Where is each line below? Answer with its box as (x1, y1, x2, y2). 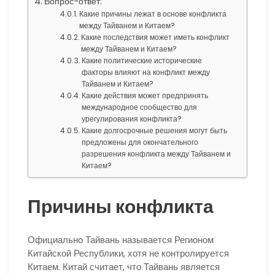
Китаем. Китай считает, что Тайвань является (28, 260, 220, 273)
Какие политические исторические (82, 55, 203, 66)
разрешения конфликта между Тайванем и (82, 149, 231, 159)
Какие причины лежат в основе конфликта (79, 9, 227, 19)
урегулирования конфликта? (82, 114, 182, 124)
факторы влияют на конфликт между (82, 67, 211, 77)
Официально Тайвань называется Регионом (28, 233, 214, 246)
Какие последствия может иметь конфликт (81, 32, 230, 42)
